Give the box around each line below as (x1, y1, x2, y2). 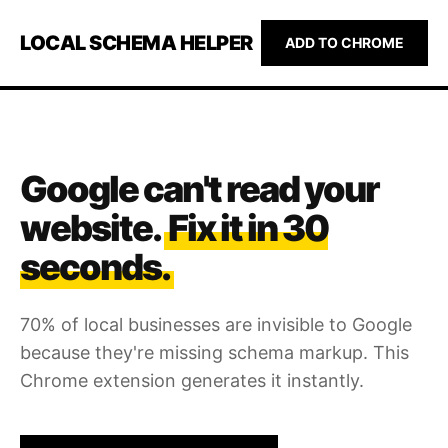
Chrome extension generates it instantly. (20, 370, 364, 391)
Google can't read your (20, 167, 379, 211)
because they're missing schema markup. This (20, 342, 409, 363)
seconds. (20, 245, 170, 289)
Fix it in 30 (168, 206, 328, 250)
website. (20, 206, 164, 250)
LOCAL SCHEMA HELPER (20, 31, 253, 55)
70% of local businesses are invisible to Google (20, 314, 412, 335)
